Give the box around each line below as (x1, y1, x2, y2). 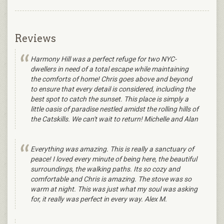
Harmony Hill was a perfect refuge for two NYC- (30, 55, 176, 63)
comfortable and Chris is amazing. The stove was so (30, 175, 191, 183)
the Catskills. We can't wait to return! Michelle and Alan (30, 115, 198, 123)
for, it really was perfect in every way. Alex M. (30, 195, 167, 203)
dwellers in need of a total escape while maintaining (30, 65, 188, 73)
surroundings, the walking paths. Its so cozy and (30, 165, 180, 173)
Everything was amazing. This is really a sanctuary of (30, 145, 194, 153)
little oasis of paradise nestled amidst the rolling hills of (30, 105, 198, 113)
